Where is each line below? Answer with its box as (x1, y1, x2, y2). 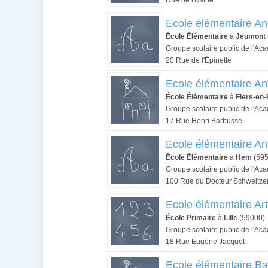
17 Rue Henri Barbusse (166, 117, 242, 125)
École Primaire (166, 214, 216, 222)
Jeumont (236, 32, 266, 41)
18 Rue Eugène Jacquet (166, 237, 245, 246)
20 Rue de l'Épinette (166, 56, 232, 65)
